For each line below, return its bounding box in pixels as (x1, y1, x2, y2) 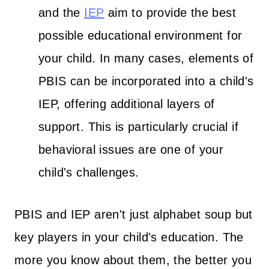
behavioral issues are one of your (38, 142, 224, 156)
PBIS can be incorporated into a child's (38, 74, 254, 88)
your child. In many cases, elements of (38, 51, 254, 65)
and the (38, 5, 85, 19)
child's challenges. (38, 165, 139, 179)
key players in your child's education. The (14, 230, 244, 244)
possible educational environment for (38, 28, 243, 42)
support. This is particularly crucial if (38, 119, 238, 133)
